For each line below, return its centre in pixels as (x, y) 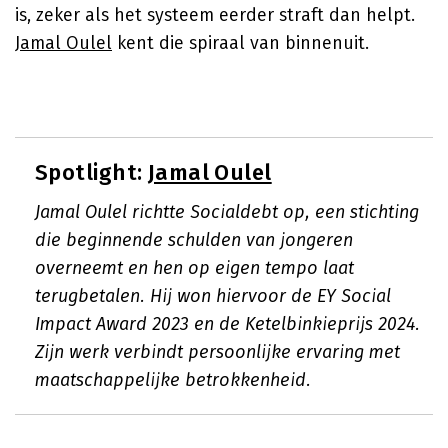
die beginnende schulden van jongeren (194, 240)
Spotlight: (91, 172)
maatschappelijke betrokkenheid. (173, 380)
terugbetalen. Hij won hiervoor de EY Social (213, 296)
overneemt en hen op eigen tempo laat (194, 268)
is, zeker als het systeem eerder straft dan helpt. (215, 15)
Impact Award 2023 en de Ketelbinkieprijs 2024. (227, 324)
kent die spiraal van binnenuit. (240, 43)
